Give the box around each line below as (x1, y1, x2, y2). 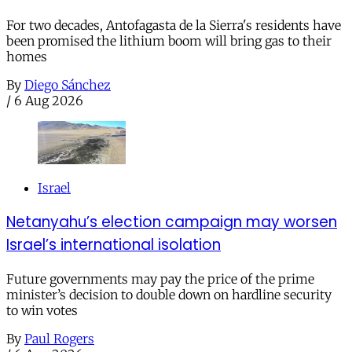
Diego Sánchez (24, 77, 111, 93)
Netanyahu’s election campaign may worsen (6, 211, 337, 233)
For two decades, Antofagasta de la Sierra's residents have (6, 17, 341, 34)
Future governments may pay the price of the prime (6, 270, 314, 287)
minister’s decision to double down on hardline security (6, 286, 332, 302)
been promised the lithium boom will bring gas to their (6, 33, 332, 49)
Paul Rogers (24, 330, 94, 346)
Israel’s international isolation (6, 233, 221, 255)
